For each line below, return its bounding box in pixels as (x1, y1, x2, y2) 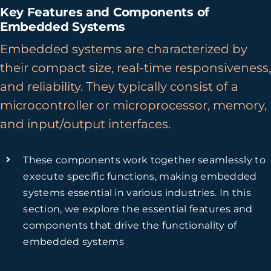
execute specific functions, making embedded (23, 170, 257, 182)
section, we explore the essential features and (23, 203, 253, 215)
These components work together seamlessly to (23, 154, 266, 166)
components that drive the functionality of (23, 219, 237, 231)
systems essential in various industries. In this (23, 186, 252, 198)
